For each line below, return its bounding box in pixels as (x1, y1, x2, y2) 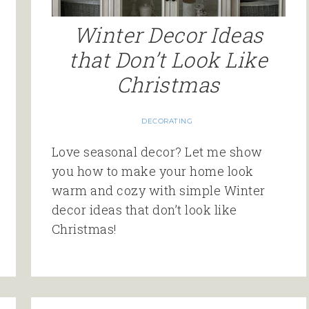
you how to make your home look (51, 162, 254, 179)
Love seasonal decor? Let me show (51, 143, 263, 160)
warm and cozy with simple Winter (51, 181, 266, 199)
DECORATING (141, 116, 193, 126)
